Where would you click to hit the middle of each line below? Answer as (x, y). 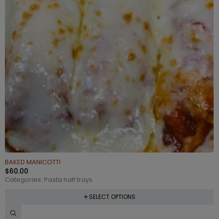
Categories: (24, 179)
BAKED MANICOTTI (33, 162)
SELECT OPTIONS (112, 197)
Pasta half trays (68, 179)
